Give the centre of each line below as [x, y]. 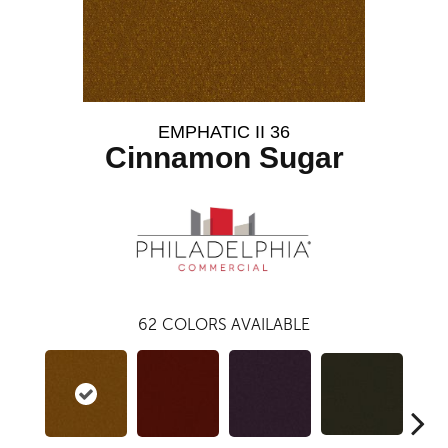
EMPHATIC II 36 [224, 132]
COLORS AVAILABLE [236, 324]
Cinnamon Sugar [224, 157]
